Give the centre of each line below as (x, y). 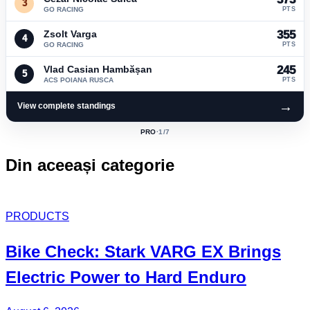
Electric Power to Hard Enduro (126, 277)
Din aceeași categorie (90, 165)
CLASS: (167, 143)
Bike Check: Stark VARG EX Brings (143, 251)
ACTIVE (167, 135)
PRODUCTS (37, 216)
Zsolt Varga (70, 34)
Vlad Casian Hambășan (98, 69)
